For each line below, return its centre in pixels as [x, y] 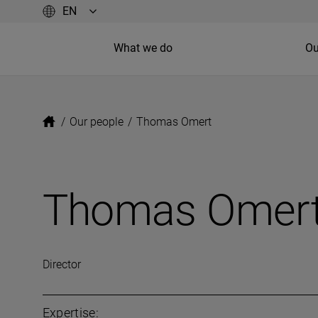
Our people [96, 122]
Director [61, 264]
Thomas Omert [174, 122]
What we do [143, 48]
